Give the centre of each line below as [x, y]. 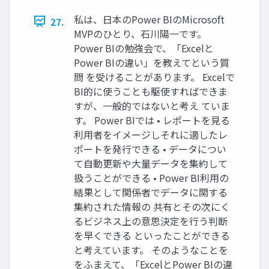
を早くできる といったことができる [152, 235]
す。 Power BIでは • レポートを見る [152, 120]
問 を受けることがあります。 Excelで [154, 77]
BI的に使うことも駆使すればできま [151, 91]
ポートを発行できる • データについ [150, 149]
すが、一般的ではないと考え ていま [152, 105]
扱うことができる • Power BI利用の [151, 177]
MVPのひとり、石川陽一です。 [140, 33]
